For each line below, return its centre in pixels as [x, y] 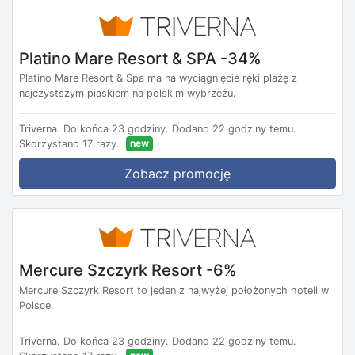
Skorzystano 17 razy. [69, 144]
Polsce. [36, 305]
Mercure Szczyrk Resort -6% [128, 270]
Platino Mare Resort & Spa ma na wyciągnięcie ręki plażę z [158, 78]
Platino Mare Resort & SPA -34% [140, 58]
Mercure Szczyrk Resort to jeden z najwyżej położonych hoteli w [174, 290]
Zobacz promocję [177, 174]
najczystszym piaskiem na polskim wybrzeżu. [128, 94]
